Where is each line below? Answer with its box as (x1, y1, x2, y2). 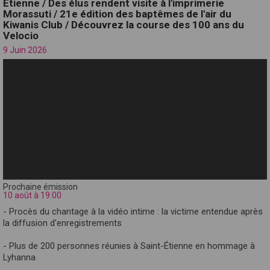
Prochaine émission (3, 181, 78, 192)
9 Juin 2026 (3, 45, 47, 55)
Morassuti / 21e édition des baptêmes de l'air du (3, 7, 231, 20)
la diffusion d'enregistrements (3, 217, 122, 228)
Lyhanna (3, 251, 36, 263)
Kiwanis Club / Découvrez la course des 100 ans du (3, 18, 244, 31)
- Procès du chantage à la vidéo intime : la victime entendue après (3, 206, 263, 217)
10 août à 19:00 (3, 190, 61, 200)
